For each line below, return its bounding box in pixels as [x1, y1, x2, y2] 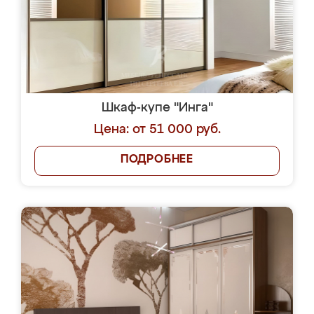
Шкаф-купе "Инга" [101, 102, 213, 114]
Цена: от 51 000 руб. [93, 123, 221, 136]
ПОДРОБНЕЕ [120, 154, 194, 165]
